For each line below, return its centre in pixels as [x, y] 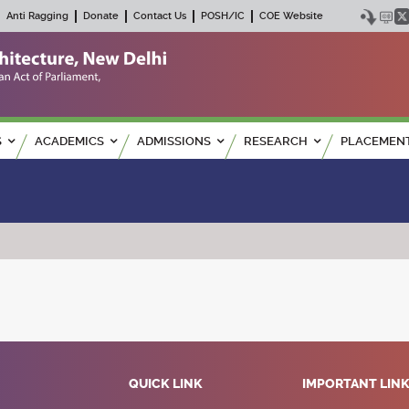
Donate [101, 16]
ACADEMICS [69, 142]
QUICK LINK [166, 384]
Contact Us [160, 16]
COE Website [291, 16]
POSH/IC [223, 16]
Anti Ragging [37, 16]
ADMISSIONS [174, 142]
